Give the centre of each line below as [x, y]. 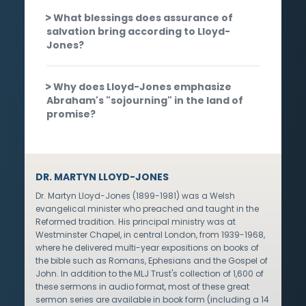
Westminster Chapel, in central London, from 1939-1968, [150, 234]
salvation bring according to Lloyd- [138, 31]
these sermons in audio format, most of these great [142, 286]
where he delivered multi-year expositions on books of [147, 247]
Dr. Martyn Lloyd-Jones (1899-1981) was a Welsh [135, 195]
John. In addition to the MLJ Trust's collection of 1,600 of [150, 273]
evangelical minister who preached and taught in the [147, 208]
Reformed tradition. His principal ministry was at [136, 221]
